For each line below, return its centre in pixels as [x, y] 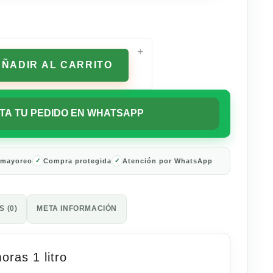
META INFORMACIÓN [77, 208]
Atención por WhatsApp [168, 161]
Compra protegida [78, 161]
